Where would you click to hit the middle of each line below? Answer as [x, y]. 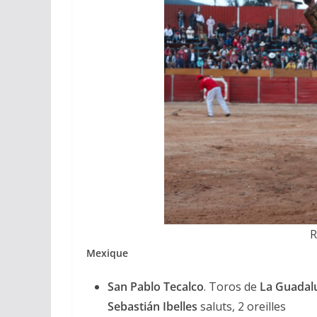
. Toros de [230, 286]
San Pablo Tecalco [156, 286]
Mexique [107, 253]
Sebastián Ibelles [152, 306]
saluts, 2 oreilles [242, 306]
